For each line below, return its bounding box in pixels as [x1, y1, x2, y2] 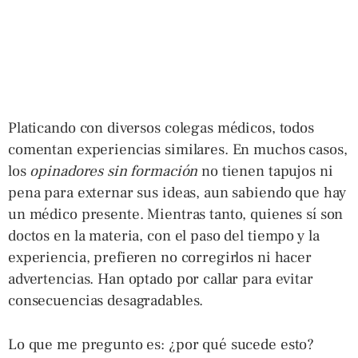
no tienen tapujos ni [197, 161, 333, 181]
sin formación [103, 161, 198, 181]
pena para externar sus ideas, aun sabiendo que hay [8, 182, 347, 202]
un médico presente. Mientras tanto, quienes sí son [8, 204, 344, 224]
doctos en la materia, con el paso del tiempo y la [8, 225, 320, 245]
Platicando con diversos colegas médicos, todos [8, 117, 314, 137]
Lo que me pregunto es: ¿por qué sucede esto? [8, 335, 315, 354]
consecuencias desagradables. [8, 290, 204, 310]
